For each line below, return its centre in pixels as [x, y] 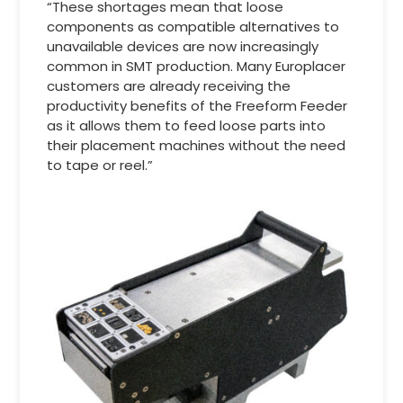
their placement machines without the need [197, 145]
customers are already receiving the [169, 85]
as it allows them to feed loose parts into [187, 125]
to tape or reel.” [100, 165]
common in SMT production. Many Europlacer [197, 66]
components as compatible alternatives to [193, 26]
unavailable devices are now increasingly [183, 46]
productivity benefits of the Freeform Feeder [197, 105]
